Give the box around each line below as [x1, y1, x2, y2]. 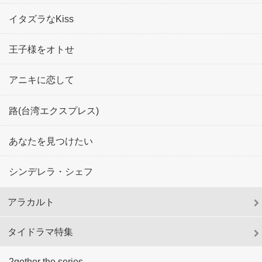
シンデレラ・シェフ [9, 166, 93, 177]
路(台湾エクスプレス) [9, 105, 99, 116]
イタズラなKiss [9, 13, 74, 24]
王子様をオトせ [9, 44, 74, 55]
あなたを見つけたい [9, 136, 93, 147]
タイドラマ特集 [8, 226, 74, 237]
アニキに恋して [9, 74, 74, 85]
